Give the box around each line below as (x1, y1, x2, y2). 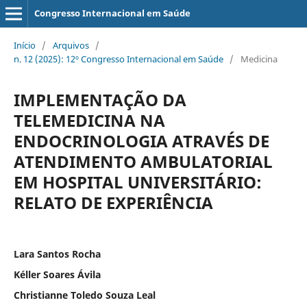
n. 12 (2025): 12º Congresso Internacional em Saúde (13, 52, 223, 65)
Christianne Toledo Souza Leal (13, 288, 156, 302)
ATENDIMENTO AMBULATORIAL (13, 149, 273, 173)
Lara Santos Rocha (13, 247, 101, 260)
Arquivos (52, 38, 89, 51)
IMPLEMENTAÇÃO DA (13, 88, 186, 111)
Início (13, 38, 36, 51)
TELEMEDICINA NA (13, 108, 165, 132)
